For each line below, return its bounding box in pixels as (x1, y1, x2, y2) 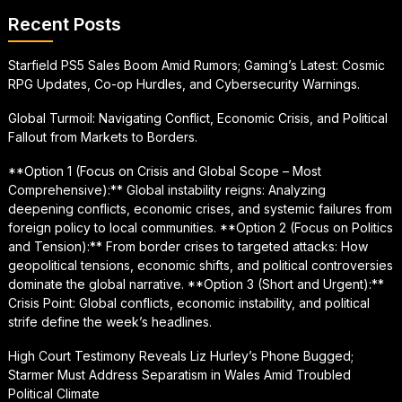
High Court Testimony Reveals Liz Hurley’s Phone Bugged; (7, 347, 354, 363)
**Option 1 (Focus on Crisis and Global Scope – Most (7, 162, 321, 179)
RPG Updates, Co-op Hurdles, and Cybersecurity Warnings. (7, 75, 360, 92)
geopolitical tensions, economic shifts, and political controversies (7, 257, 393, 273)
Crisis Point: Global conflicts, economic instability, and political (7, 294, 370, 310)
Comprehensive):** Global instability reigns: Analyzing (7, 181, 326, 197)
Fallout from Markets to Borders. (7, 128, 197, 144)
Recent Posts (7, 13, 121, 35)
